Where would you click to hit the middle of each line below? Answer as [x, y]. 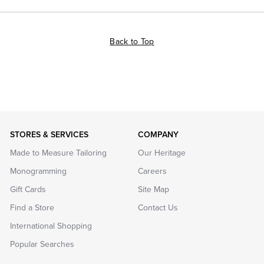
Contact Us [158, 207]
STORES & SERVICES [49, 134]
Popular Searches [42, 244]
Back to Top [132, 41]
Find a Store [32, 207]
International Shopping [51, 226]
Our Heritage [161, 153]
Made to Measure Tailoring [59, 153]
